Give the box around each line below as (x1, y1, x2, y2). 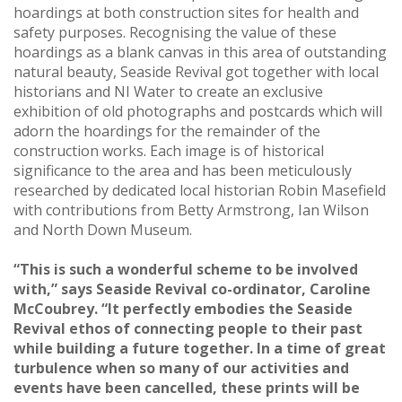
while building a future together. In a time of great (13, 337, 386, 358)
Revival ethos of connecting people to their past (13, 318, 363, 338)
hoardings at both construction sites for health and (13, 2, 359, 22)
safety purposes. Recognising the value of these (13, 22, 336, 42)
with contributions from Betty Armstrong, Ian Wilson (13, 199, 369, 220)
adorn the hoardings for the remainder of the (13, 120, 320, 141)
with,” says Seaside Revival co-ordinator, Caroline (13, 278, 371, 299)
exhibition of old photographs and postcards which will (13, 100, 382, 121)
